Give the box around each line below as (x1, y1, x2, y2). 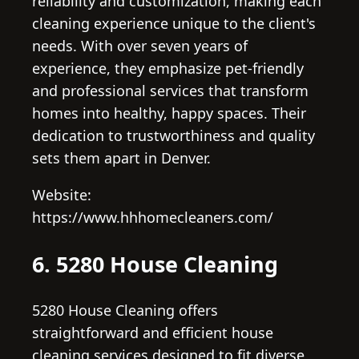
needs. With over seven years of (32, 36, 248, 56)
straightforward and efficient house (32, 323, 273, 343)
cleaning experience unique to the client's (32, 14, 316, 34)
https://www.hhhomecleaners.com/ (32, 208, 273, 228)
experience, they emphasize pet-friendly (32, 58, 304, 79)
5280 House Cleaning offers (32, 301, 218, 321)
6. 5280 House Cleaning (32, 248, 278, 279)
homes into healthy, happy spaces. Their (32, 103, 306, 123)
